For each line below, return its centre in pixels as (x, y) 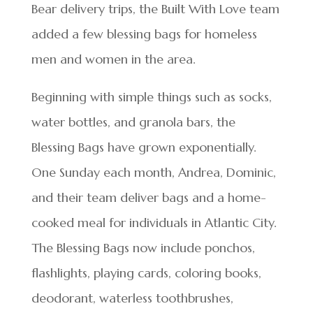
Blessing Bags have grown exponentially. (144, 147)
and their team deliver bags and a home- (148, 197)
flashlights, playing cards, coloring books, (146, 273)
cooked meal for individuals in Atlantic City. (154, 223)
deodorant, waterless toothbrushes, (132, 298)
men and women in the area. (113, 59)
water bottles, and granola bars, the (133, 122)
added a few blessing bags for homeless (144, 34)
